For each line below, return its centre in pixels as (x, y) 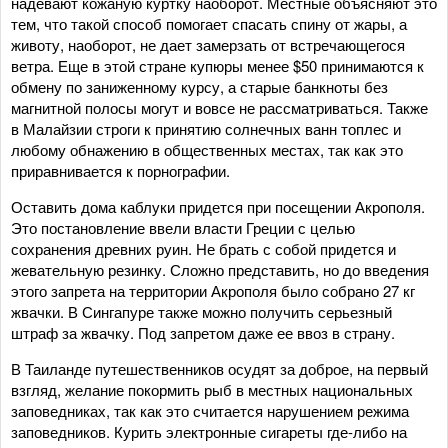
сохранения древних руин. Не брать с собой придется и (203, 248)
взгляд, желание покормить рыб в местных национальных (212, 389)
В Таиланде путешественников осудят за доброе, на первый (219, 368)
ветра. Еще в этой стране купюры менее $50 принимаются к (217, 65)
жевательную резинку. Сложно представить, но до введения (220, 269)
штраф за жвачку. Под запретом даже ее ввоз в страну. (203, 332)
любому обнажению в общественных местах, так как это (207, 149)
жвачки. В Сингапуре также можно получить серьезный (201, 311)
